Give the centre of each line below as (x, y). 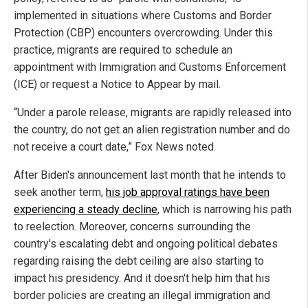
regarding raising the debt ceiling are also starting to (139, 261)
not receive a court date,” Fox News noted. (115, 147)
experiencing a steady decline (86, 210)
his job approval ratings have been (188, 192)
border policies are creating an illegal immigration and (142, 296)
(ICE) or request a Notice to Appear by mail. (117, 85)
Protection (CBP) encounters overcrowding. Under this (143, 33)
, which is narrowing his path (224, 210)
